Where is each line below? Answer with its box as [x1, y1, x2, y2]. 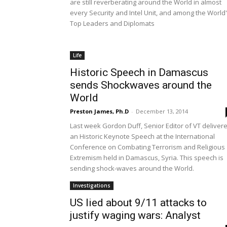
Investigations [73, 182, 110, 189]
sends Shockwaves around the [70, 79, 212, 91]
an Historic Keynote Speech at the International [70, 132, 215, 141]
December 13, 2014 [136, 107, 188, 115]
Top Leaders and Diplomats [70, 19, 155, 28]
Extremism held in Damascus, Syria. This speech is [70, 153, 223, 162]
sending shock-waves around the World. [70, 164, 194, 173]
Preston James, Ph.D [70, 107, 129, 115]
